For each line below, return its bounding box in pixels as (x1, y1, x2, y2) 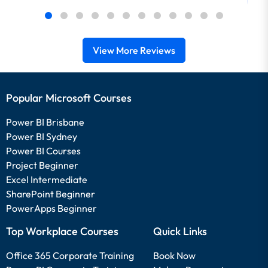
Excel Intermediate (6, 173, 87, 185)
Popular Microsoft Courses (6, 91, 132, 105)
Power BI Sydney (6, 130, 77, 142)
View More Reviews (93, 44, 175, 56)
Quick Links (153, 224, 207, 238)
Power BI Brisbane (6, 116, 84, 128)
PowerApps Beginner (6, 202, 97, 214)
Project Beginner (6, 159, 78, 171)
